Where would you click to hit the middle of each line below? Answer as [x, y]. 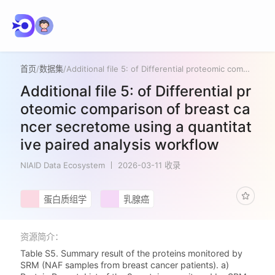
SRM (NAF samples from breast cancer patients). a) [125, 265]
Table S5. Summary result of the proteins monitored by [132, 254]
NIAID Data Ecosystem [63, 165]
